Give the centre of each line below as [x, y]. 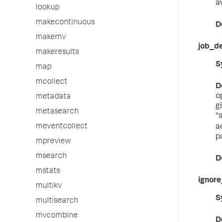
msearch [51, 157]
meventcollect [62, 127]
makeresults [57, 53]
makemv [51, 38]
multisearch [57, 201]
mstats [48, 171]
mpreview [54, 142]
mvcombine [57, 216]
